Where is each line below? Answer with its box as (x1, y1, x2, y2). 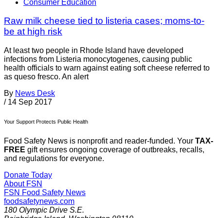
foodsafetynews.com (4, 197, 74, 206)
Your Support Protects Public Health (4, 119, 88, 125)
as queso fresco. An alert (4, 73, 89, 81)
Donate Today (4, 171, 52, 180)
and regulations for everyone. (4, 154, 104, 163)
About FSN (4, 180, 42, 188)
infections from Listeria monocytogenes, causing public (4, 55, 192, 64)
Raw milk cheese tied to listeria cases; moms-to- (4, 16, 204, 26)
